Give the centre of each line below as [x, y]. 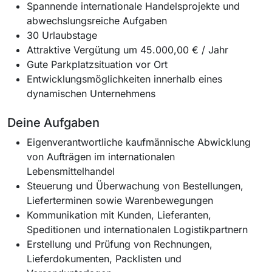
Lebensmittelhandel [71, 171]
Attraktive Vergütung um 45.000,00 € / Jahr [127, 49]
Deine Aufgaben [53, 122]
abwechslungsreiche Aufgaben [97, 20]
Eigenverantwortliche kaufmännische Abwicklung [139, 142]
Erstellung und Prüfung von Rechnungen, [120, 244]
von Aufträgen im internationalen [101, 156]
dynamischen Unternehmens [91, 93]
